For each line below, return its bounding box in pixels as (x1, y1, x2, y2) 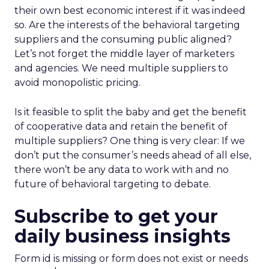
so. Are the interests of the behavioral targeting (14, 19, 240, 31)
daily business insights (14, 225, 231, 247)
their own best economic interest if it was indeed (14, 5, 246, 16)
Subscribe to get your (14, 205, 218, 228)
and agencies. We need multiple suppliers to (14, 62, 228, 74)
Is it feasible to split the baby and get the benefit (14, 106, 247, 118)
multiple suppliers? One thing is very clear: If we (14, 135, 245, 147)
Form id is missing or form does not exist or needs (14, 253, 248, 264)
